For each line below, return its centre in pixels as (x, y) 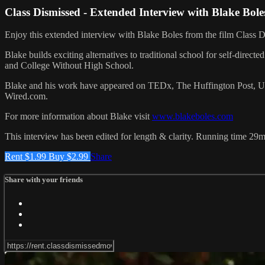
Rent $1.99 (27, 157)
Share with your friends (44, 180)
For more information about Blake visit (78, 117)
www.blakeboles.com (193, 117)
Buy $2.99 (70, 157)
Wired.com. (26, 96)
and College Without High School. (69, 66)
